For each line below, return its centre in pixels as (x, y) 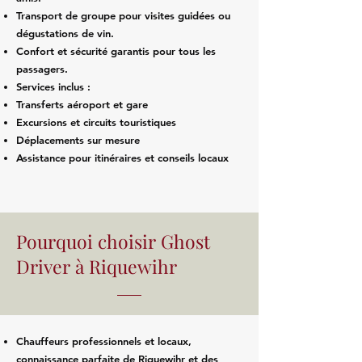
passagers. (42, 69)
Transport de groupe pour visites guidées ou (123, 15)
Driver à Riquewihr (97, 266)
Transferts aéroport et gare (82, 104)
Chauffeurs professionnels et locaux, (104, 341)
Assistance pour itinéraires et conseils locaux (122, 158)
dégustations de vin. (65, 33)
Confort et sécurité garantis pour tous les (116, 51)
